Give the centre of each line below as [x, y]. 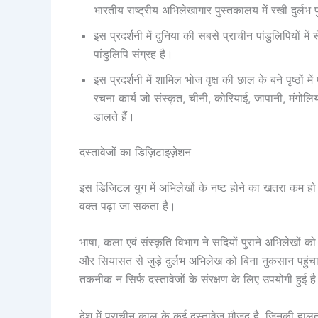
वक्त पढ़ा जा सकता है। [130, 205]
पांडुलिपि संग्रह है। [133, 54]
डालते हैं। [114, 116]
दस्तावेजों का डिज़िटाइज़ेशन [135, 152]
